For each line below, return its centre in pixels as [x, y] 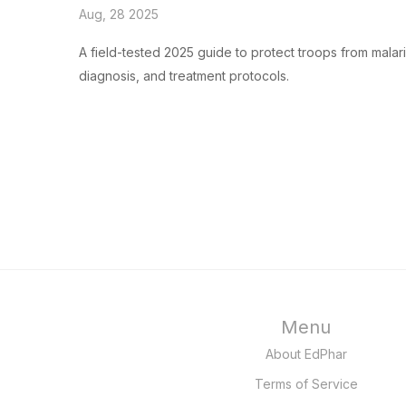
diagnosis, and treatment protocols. [184, 76]
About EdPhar [306, 354]
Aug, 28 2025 [119, 14]
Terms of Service [306, 384]
